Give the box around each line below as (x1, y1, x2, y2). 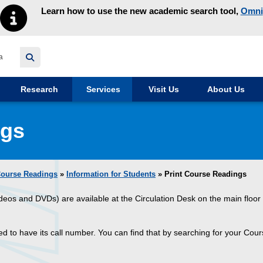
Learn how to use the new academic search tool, (41, 5, 241, 16)
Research (18, 85, 58, 95)
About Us (205, 85, 245, 95)
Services (84, 85, 120, 95)
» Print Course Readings (156, 170, 247, 179)
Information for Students (66, 170, 156, 179)
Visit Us (146, 85, 179, 95)
